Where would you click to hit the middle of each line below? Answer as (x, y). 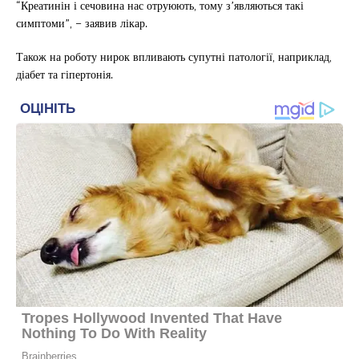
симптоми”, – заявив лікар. (82, 22)
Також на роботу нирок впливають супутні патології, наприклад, (174, 56)
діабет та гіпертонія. (65, 74)
